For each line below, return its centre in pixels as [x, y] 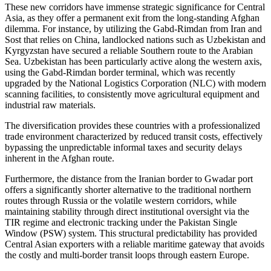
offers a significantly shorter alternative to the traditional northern [128, 190]
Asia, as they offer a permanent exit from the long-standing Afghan [132, 18]
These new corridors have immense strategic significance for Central [135, 7]
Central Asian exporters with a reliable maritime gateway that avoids [135, 244]
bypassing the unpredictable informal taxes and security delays [123, 148]
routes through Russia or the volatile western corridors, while [121, 201]
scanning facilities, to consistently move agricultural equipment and [132, 94]
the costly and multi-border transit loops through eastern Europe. [127, 255]
